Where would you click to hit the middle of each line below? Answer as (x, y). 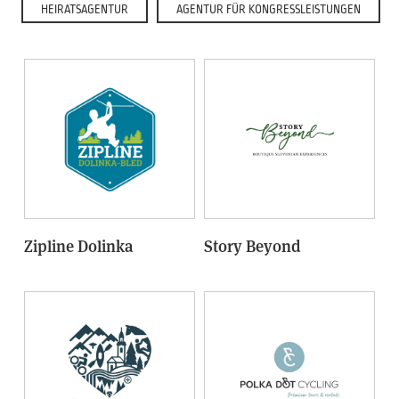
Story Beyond (252, 246)
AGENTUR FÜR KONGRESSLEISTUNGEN (269, 9)
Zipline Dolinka (78, 246)
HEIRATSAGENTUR (85, 9)
